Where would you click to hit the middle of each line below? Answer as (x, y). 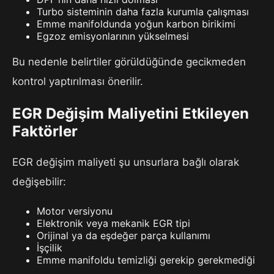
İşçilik (50, 247)
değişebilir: (39, 181)
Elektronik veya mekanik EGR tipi (113, 223)
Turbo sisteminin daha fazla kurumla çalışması (143, 12)
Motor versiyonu (75, 211)
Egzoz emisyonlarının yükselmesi (113, 36)
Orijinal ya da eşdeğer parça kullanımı (124, 235)
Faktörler (45, 131)
